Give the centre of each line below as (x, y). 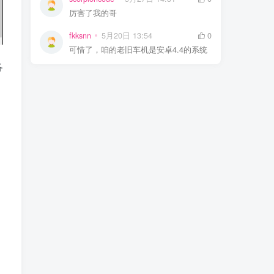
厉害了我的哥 (93, 13)
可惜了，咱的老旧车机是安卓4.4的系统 (138, 49)
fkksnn (80, 35)
